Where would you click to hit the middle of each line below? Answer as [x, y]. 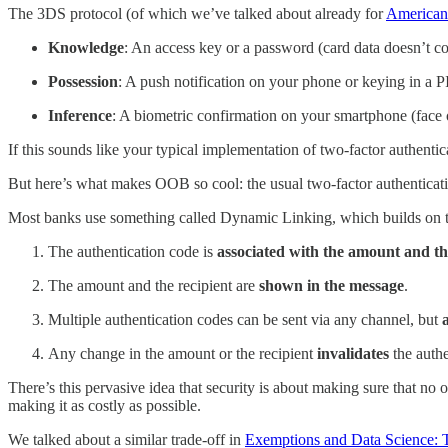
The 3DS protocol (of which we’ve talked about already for [197, 14]
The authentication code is [132, 252]
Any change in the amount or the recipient [182, 354]
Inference [80, 116]
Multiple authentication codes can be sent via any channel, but [245, 320]
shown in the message [331, 286]
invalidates [353, 354]
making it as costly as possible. [104, 406]
